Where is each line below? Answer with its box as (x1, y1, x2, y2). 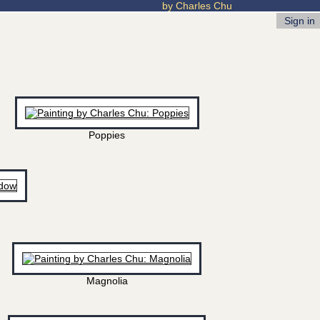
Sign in (279, 15, 318, 26)
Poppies (89, 129, 125, 141)
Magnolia (86, 274, 128, 286)
